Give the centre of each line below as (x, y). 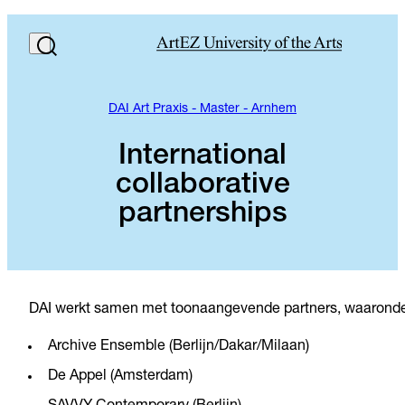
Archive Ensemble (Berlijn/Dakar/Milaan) (178, 347)
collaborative (202, 186)
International (202, 157)
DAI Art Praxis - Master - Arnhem (202, 110)
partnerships (202, 215)
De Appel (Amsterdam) (120, 377)
